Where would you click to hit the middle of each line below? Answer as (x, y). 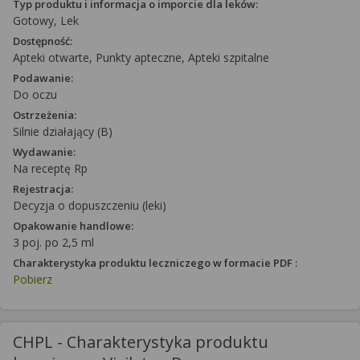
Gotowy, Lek (46, 20)
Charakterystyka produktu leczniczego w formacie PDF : (155, 263)
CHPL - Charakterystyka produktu (141, 342)
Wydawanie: (44, 152)
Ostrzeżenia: (45, 115)
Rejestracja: (43, 189)
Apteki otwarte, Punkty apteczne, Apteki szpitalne (141, 57)
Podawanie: (43, 78)
